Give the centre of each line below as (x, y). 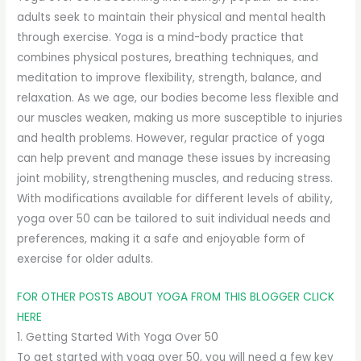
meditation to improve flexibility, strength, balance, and (170, 78)
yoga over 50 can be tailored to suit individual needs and (174, 219)
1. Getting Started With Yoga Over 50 (118, 338)
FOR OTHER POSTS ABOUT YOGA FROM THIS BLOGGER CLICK (176, 297)
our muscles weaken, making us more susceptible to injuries (180, 118)
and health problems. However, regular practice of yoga (171, 139)
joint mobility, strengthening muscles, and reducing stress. (175, 179)
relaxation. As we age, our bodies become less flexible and (178, 98)
